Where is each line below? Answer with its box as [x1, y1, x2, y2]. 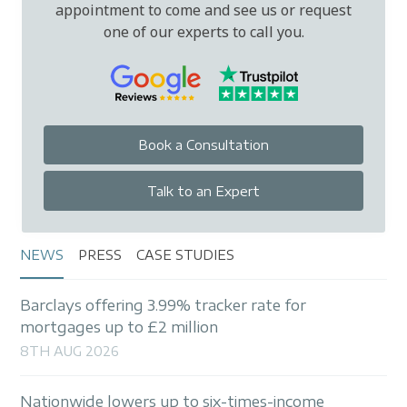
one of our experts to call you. [103, 21, 304, 42]
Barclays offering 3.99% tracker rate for [20, 296, 307, 315]
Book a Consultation [138, 136, 269, 153]
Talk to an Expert [147, 183, 260, 199]
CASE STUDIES [136, 247, 235, 263]
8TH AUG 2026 [20, 342, 120, 359]
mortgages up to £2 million [20, 318, 219, 337]
